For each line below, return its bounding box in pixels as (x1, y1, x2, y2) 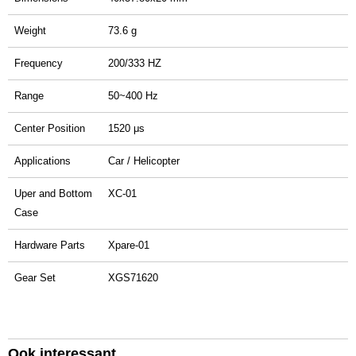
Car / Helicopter (108, 155, 180, 167)
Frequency (14, 57, 63, 69)
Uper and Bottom (14, 188, 92, 199)
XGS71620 (108, 272, 158, 284)
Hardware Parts (14, 239, 85, 251)
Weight (14, 25, 46, 37)
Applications (14, 155, 71, 167)
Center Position (14, 122, 85, 134)
